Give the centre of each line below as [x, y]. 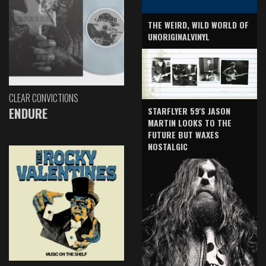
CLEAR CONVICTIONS [44, 98]
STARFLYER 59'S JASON [189, 111]
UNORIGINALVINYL [179, 37]
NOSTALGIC [168, 147]
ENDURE [28, 113]
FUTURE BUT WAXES [183, 135]
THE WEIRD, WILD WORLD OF [198, 25]
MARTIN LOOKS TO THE [190, 123]
